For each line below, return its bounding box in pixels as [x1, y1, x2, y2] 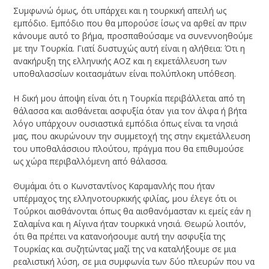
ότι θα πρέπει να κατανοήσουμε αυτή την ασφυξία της [13, 231, 226, 243]
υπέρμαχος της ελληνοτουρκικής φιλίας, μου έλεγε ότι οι [13, 193, 237, 205]
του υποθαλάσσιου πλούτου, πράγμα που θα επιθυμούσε [13, 143, 244, 155]
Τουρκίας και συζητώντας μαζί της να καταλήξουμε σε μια [13, 243, 237, 255]
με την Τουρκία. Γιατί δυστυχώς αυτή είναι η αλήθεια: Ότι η [13, 43, 246, 55]
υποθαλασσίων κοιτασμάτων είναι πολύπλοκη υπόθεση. [13, 68, 237, 80]
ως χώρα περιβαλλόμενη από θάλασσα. [13, 156, 168, 168]
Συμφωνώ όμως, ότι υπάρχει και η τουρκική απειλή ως [13, 5, 227, 17]
